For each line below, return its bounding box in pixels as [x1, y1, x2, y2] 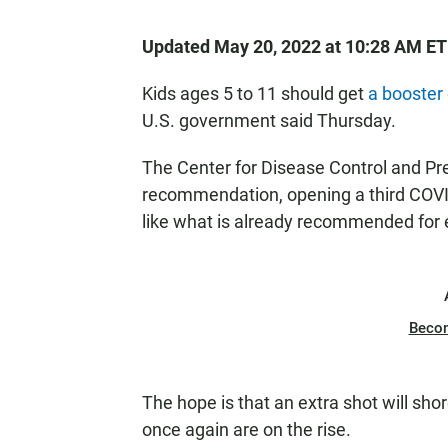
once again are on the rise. [142, 419, 351, 440]
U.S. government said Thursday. [142, 110, 396, 131]
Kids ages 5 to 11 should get [142, 83, 368, 104]
